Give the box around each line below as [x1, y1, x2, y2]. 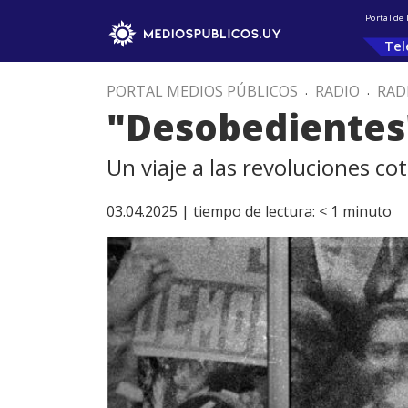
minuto [342, 201, 392, 221]
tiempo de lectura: [193, 201, 315, 221]
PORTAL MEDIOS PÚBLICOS [107, 81, 298, 101]
